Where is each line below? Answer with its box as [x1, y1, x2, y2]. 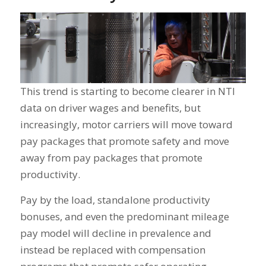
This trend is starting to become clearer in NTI [20, 84, 235, 99]
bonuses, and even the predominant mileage [20, 209, 229, 223]
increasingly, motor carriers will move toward [20, 118, 233, 132]
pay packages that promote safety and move [20, 134, 229, 148]
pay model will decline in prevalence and [20, 226, 211, 240]
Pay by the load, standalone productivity [20, 192, 210, 207]
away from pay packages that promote [20, 151, 202, 165]
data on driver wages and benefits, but [20, 101, 201, 115]
